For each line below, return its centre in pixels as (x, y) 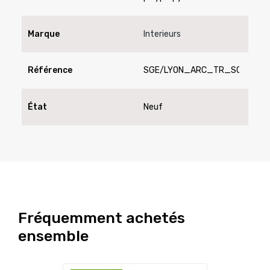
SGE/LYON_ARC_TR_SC (193, 71)
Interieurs (162, 34)
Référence (50, 71)
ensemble (53, 236)
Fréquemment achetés (102, 218)
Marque (43, 34)
